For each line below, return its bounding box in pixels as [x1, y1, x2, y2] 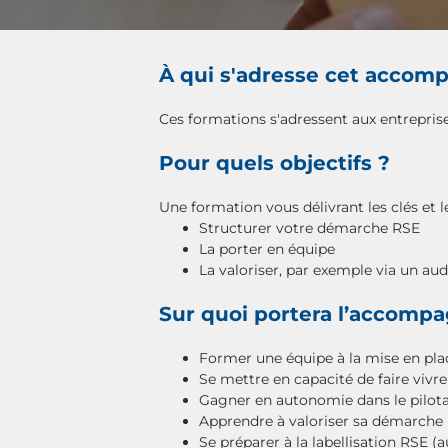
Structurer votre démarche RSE [199, 219, 424, 237]
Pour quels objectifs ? [159, 151, 390, 175]
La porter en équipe [199, 240, 335, 258]
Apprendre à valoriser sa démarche [199, 412, 443, 430]
